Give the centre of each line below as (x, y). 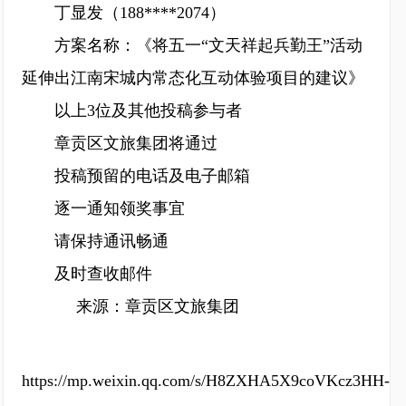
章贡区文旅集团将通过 (120, 143)
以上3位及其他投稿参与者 (132, 111)
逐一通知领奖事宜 (103, 208)
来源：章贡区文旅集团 (141, 306)
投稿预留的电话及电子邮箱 (136, 176)
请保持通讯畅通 (95, 241)
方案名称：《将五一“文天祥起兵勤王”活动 (192, 45)
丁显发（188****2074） (124, 13)
